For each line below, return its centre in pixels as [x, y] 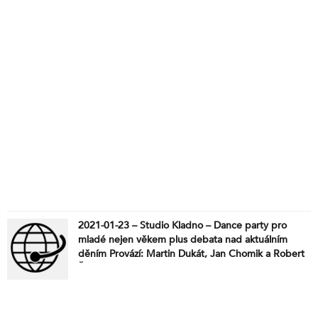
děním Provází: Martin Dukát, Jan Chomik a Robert [191, 253]
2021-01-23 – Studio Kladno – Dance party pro [182, 225]
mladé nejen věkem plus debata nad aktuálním [183, 239]
